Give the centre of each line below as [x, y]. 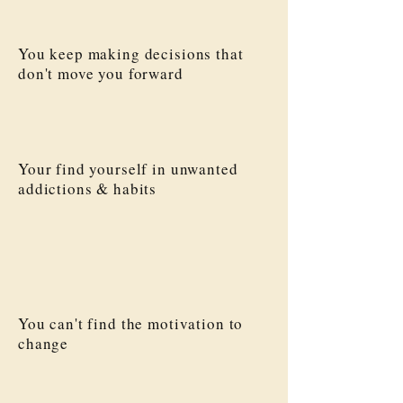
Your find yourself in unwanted [128, 169]
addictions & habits [88, 188]
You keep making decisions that [131, 54]
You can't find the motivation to [131, 323]
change [44, 343]
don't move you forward [101, 73]
